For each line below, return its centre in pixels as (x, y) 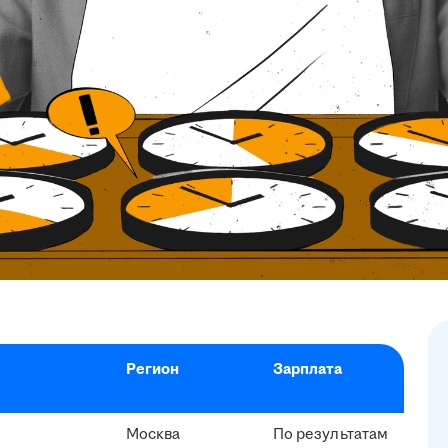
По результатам (330, 434)
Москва (153, 434)
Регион (153, 369)
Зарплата (308, 369)
